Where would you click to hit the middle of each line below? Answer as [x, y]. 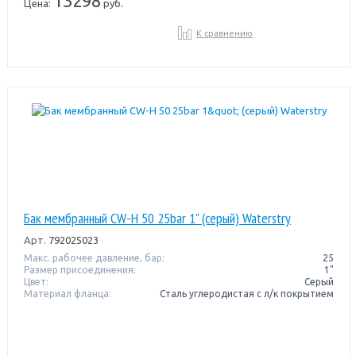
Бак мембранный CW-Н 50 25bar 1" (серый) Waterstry [157, 218]
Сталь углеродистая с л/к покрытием [247, 293]
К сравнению [225, 33]
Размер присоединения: [79, 269]
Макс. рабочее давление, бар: [94, 257]
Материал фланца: [67, 293]
